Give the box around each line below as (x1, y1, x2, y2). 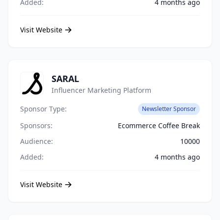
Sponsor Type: (20, 104, 67, 113)
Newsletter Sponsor (142, 105, 196, 113)
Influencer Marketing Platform (52, 85, 151, 95)
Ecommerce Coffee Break (118, 121, 200, 130)
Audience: (20, 137, 53, 146)
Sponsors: (20, 121, 53, 130)
